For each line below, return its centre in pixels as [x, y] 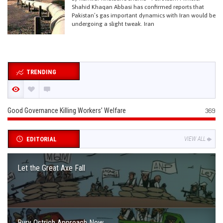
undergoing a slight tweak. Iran [113, 24]
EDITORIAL [41, 139]
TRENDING [41, 72]
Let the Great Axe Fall [51, 168]
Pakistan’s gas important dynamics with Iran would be [144, 15]
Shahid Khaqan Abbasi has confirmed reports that [138, 7]
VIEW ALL [195, 139]
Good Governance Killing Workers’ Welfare [67, 111]
